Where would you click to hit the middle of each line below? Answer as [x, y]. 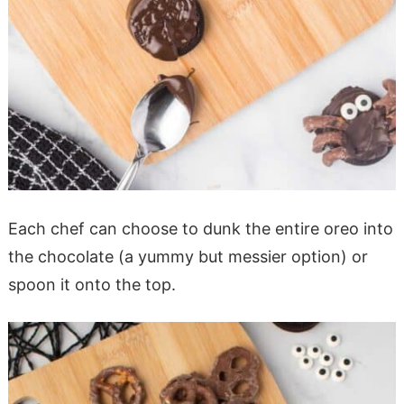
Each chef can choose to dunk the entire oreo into [200, 228]
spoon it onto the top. [92, 284]
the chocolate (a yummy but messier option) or [188, 256]
